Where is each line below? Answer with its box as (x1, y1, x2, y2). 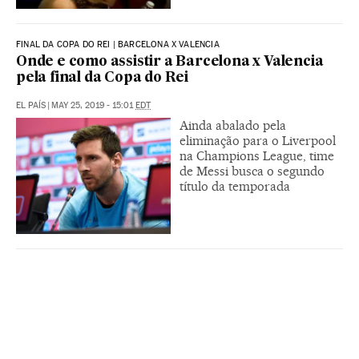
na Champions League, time (179, 148, 334, 163)
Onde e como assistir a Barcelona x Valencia (16, 55, 324, 69)
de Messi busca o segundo (179, 163, 325, 179)
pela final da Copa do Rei (16, 71, 189, 85)
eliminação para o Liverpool (179, 133, 336, 148)
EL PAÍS (16, 100, 46, 111)
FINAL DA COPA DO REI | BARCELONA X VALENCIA (16, 39, 220, 50)
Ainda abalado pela (179, 118, 286, 133)
